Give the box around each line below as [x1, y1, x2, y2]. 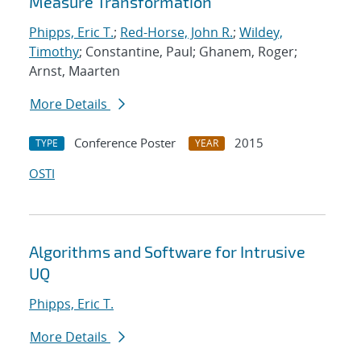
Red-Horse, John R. [120, 23, 233, 42]
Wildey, [239, 23, 283, 42]
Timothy [29, 43, 79, 61]
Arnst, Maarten [29, 62, 120, 81]
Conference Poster [74, 135, 176, 151]
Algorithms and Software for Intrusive [29, 242, 305, 262]
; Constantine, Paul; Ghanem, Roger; [79, 43, 297, 61]
